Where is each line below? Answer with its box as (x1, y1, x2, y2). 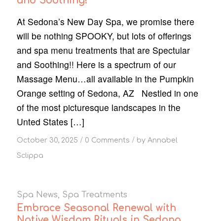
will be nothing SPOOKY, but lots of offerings (16, 30, 191, 42)
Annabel (147, 136, 178, 145)
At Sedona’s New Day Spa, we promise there (16, 15, 194, 28)
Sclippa (16, 151, 43, 160)
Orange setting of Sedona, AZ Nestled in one (16, 87, 198, 100)
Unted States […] (16, 115, 84, 128)
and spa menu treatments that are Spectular (16, 44, 190, 57)
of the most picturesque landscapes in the (16, 101, 181, 114)
